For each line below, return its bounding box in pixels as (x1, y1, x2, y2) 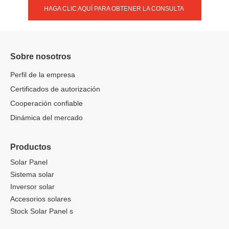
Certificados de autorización (10, 85, 100, 94)
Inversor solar (10, 182, 55, 191)
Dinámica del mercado (10, 113, 83, 122)
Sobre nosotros (10, 52, 71, 61)
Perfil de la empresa (10, 71, 75, 79)
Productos (10, 143, 51, 152)
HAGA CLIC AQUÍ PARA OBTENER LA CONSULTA (43, 5, 186, 13)
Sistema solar (10, 170, 54, 179)
